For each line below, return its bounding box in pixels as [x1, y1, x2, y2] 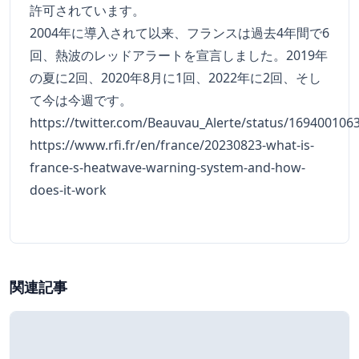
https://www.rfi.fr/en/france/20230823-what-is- [30, 136, 314, 155]
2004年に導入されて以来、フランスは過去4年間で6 [30, 24, 329, 42]
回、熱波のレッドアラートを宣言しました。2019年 [30, 46, 328, 65]
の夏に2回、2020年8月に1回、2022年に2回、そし [30, 69, 321, 87]
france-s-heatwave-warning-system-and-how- [30, 159, 305, 177]
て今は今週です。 [30, 91, 132, 110]
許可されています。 [30, 2, 145, 20]
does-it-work [30, 181, 107, 200]
